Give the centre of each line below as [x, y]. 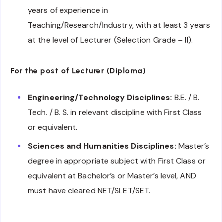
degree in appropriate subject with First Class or [117, 161]
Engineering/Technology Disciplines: [100, 98]
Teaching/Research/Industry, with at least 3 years [119, 25]
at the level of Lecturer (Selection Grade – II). [110, 40]
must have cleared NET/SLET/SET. [89, 191]
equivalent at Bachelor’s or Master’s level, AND [112, 176]
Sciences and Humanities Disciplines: [102, 146]
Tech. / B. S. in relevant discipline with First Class [115, 112]
